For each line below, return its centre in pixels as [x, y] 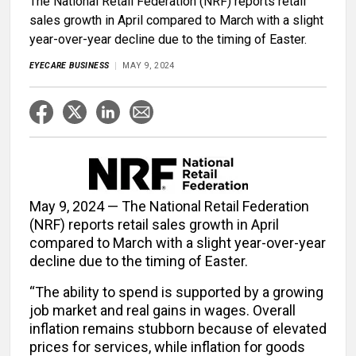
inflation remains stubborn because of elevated [178, 329]
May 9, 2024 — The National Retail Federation [169, 207]
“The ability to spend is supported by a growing [176, 292]
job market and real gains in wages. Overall [163, 311]
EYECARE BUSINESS [70, 66]
